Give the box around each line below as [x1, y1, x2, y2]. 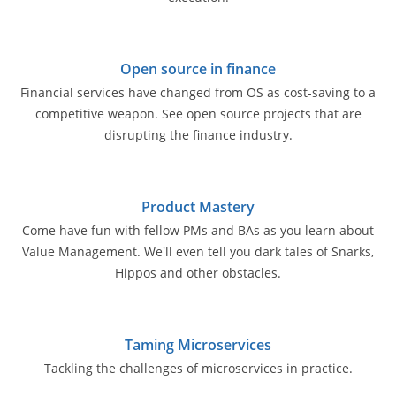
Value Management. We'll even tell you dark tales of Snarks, [22, 242, 374, 260]
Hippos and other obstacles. [115, 263, 281, 281]
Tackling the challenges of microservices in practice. [43, 359, 353, 377]
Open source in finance [120, 59, 276, 80]
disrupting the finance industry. [103, 126, 293, 144]
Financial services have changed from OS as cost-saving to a [20, 84, 376, 102]
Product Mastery [141, 196, 255, 217]
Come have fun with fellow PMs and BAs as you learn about [22, 221, 374, 239]
